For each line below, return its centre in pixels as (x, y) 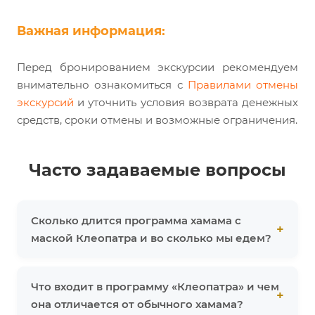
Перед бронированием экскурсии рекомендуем (157, 67)
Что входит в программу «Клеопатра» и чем (155, 287)
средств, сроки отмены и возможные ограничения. (157, 120)
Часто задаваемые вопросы (157, 170)
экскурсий (45, 103)
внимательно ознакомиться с (102, 85)
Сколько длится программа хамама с (136, 221)
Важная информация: (91, 31)
